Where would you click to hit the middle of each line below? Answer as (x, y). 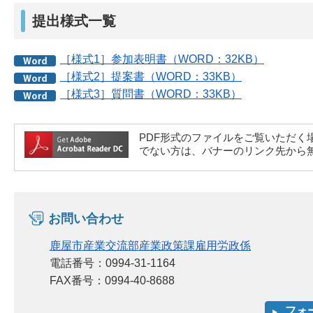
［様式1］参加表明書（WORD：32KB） (162, 59)
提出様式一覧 (74, 21)
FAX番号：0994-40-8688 (112, 280)
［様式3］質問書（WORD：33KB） (151, 94)
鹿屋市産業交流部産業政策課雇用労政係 (150, 245)
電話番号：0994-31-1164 (112, 263)
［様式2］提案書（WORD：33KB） (151, 77)
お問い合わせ (86, 218)
